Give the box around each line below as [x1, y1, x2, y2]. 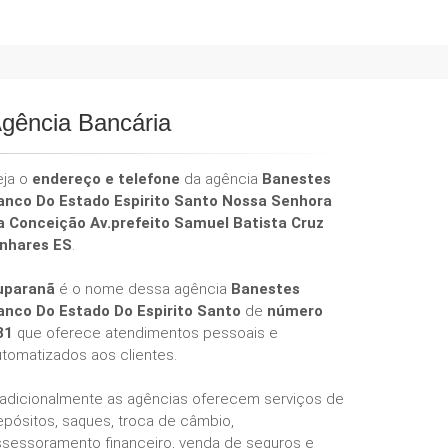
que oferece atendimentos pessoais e [13, 324, 278, 342]
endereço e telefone [32, 170, 180, 188]
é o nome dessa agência [55, 280, 231, 298]
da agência [180, 170, 262, 188]
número [267, 302, 323, 320]
